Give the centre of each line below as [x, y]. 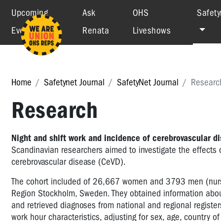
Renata [96, 31]
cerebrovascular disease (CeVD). [69, 162]
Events [24, 31]
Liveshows [152, 31]
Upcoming [30, 13]
